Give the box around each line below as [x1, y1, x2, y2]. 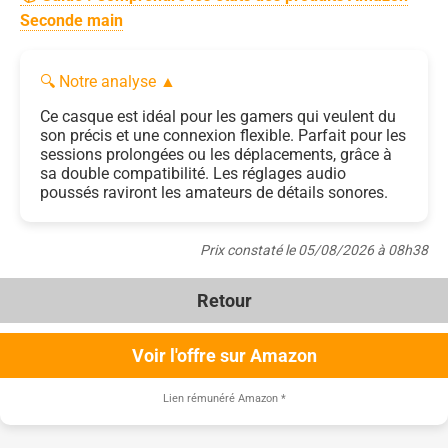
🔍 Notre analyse [40, 71, 160, 91]
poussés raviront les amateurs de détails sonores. [40, 182, 388, 202]
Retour [196, 289, 252, 311]
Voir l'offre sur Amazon [131, 344, 317, 366]
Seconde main [20, 10, 123, 30]
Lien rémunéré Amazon [162, 391, 281, 405]
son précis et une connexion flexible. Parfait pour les [40, 125, 406, 145]
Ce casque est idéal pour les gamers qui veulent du [40, 106, 396, 126]
